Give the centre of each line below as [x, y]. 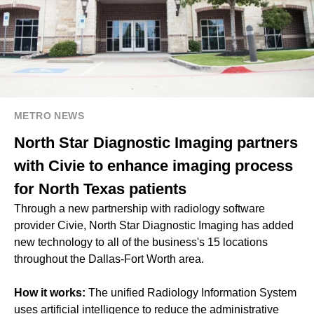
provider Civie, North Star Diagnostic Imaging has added [154, 225]
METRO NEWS [49, 115]
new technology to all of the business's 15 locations [141, 242]
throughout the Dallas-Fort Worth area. [109, 259]
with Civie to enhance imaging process [153, 165]
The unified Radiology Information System [192, 292]
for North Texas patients [100, 189]
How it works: [51, 292]
